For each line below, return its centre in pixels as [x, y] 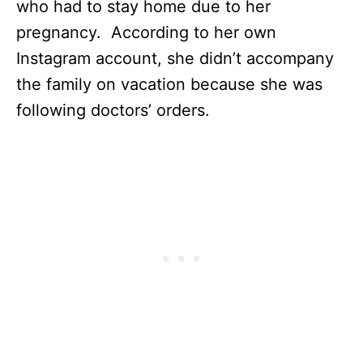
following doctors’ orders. [115, 110]
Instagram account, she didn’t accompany [175, 58]
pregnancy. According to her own [146, 32]
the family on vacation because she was [169, 84]
